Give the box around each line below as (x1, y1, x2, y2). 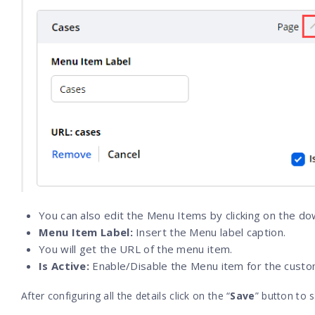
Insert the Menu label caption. (132, 224, 289, 239)
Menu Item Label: (39, 224, 133, 239)
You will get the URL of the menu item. (39, 241, 242, 256)
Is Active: (39, 258, 89, 273)
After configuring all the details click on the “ (21, 288, 231, 302)
